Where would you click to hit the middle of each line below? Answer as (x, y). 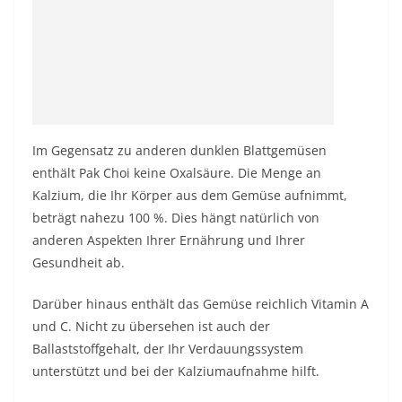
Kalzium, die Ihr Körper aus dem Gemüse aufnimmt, (190, 195)
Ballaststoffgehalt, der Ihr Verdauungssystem (168, 349)
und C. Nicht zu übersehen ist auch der (151, 326)
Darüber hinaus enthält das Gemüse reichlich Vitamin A (201, 304)
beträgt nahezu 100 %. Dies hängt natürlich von (176, 218)
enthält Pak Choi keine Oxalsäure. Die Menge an (177, 173)
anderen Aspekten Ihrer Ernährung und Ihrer (169, 240)
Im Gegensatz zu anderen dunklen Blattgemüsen (179, 150)
